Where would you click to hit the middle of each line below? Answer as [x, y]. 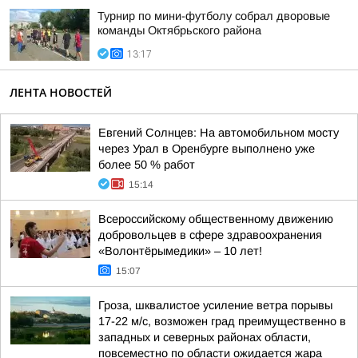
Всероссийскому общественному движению [216, 219]
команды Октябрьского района [179, 30]
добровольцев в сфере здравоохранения [210, 235]
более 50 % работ [147, 165]
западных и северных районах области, [205, 337]
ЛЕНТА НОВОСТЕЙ [61, 92]
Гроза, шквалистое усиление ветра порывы [215, 305]
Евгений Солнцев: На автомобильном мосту [219, 133]
